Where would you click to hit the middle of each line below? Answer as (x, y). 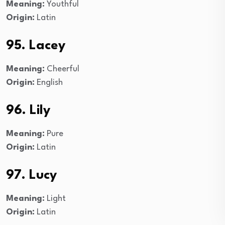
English (49, 82)
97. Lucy (31, 175)
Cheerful (62, 69)
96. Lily (28, 110)
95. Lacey (36, 45)
